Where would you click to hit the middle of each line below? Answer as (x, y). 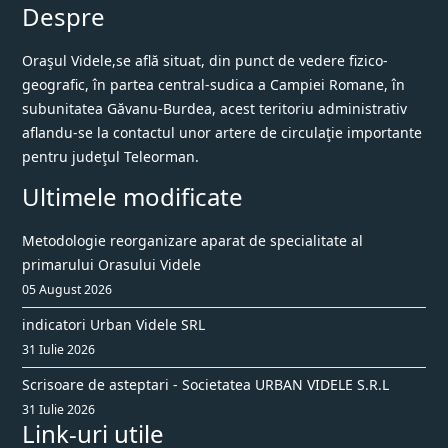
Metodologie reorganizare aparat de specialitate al (192, 241)
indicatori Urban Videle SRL (113, 325)
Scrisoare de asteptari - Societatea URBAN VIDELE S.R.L (205, 385)
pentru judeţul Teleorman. (110, 157)
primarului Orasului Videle (111, 265)
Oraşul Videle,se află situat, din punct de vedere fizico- (205, 61)
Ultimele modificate (132, 197)
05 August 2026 (67, 290)
